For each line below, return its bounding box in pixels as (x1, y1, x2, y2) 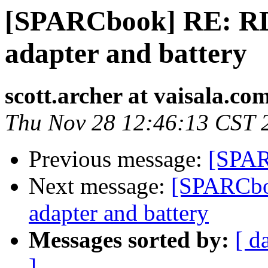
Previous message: (29, 146, 208, 172)
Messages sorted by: (29, 227, 229, 253)
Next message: (29, 173, 171, 199)
